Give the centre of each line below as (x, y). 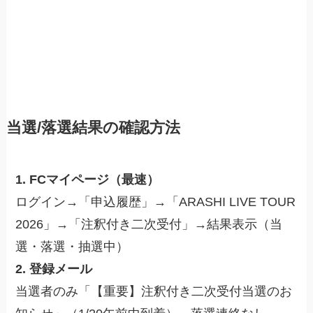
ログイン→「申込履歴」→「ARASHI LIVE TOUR (156, 202)
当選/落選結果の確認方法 (93, 128)
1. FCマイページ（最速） (88, 179)
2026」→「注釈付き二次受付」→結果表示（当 (149, 224)
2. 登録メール (54, 269)
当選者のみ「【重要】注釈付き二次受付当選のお (154, 291)
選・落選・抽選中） (72, 246)
